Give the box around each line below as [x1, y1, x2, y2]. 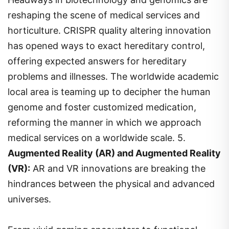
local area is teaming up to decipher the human [8, 86, 211, 97]
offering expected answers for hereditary [8, 55, 187, 66]
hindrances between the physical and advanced [8, 178, 215, 189]
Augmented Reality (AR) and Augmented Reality [8, 147, 221, 158]
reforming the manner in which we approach [8, 117, 201, 128]
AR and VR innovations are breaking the [30, 163, 205, 174]
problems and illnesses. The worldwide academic [8, 71, 219, 82]
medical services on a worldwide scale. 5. [8, 132, 186, 143]
